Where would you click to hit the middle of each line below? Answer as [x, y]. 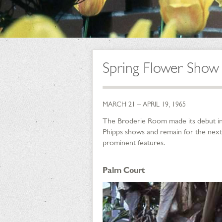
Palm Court [124, 170]
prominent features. [134, 142]
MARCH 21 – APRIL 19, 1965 [144, 104]
